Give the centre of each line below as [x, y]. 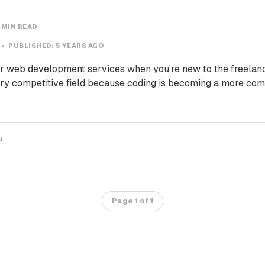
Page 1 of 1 [132, 201]
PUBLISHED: [31, 46]
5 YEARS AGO [80, 46]
